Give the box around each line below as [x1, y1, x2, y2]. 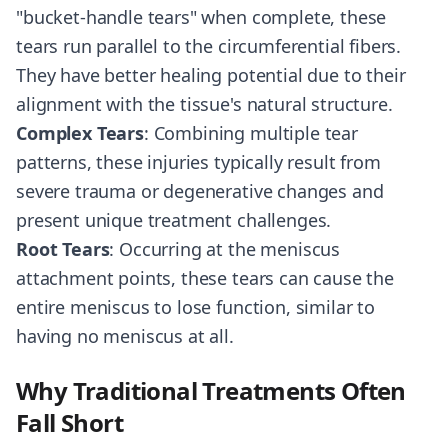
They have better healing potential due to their [16, 63, 406, 87]
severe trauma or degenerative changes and [16, 179, 384, 203]
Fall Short [16, 406, 124, 439]
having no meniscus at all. [16, 324, 234, 348]
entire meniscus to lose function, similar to [16, 295, 375, 319]
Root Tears [16, 237, 110, 261]
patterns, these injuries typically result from [16, 150, 381, 174]
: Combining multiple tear [143, 121, 358, 145]
